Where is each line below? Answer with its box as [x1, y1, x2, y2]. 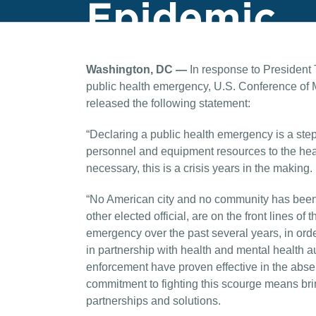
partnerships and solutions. [86, 295, 221, 307]
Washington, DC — [86, 63, 187, 75]
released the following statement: [86, 97, 250, 109]
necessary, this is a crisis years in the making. [86, 162, 312, 174]
